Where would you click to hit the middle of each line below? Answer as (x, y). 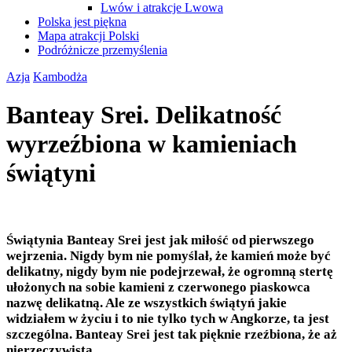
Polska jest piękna (82, 22)
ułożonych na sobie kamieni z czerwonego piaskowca (158, 287)
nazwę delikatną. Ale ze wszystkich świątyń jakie (147, 302)
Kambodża (60, 77)
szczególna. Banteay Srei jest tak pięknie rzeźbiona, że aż (172, 334)
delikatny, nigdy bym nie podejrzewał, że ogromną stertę (170, 271)
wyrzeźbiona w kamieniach (152, 144)
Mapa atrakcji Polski (88, 36)
